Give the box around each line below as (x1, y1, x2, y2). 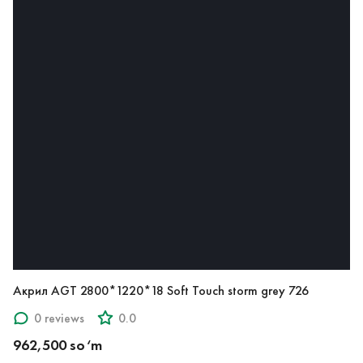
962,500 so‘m (13, 336, 102, 355)
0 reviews (34, 310, 84, 326)
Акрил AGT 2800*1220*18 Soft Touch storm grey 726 (13, 283, 309, 299)
